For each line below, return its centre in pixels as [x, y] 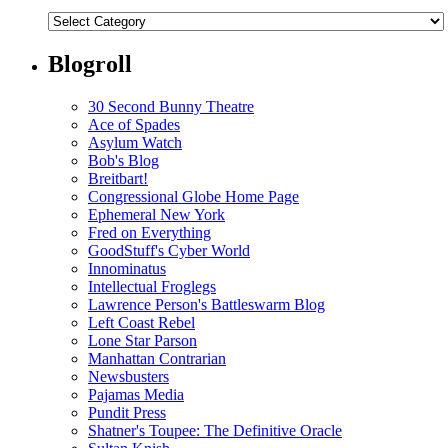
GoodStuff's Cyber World [169, 250]
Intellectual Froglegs [152, 286]
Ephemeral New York [156, 214]
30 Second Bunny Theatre [171, 106]
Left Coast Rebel [141, 322]
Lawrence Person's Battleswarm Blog [206, 304]
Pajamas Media [136, 394]
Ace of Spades [134, 124]
